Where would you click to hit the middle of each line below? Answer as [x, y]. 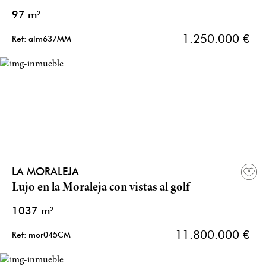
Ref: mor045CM [41, 235]
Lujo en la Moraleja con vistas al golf [101, 188]
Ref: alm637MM [42, 39]
